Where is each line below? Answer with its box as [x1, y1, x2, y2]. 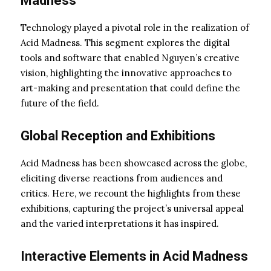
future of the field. [21, 97, 99, 109]
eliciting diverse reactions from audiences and [21, 172, 223, 184]
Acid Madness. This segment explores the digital [21, 36, 230, 48]
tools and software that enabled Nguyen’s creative [21, 51, 240, 64]
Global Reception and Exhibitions [21, 128, 215, 143]
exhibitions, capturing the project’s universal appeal [21, 202, 244, 214]
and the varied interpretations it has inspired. [21, 217, 219, 229]
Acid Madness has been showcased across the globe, [21, 157, 247, 169]
